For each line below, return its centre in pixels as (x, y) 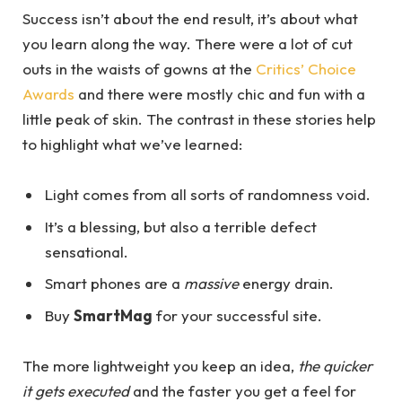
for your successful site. (237, 315)
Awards (48, 94)
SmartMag (113, 315)
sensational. (87, 251)
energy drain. (286, 284)
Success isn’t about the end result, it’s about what (190, 19)
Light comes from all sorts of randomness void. (208, 195)
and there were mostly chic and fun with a (220, 94)
